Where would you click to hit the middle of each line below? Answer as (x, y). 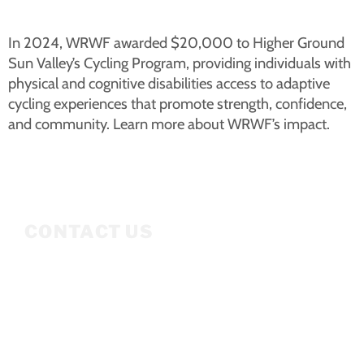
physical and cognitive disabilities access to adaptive (169, 83)
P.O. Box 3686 (60, 300)
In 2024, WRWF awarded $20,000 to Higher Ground (176, 43)
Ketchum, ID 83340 (74, 318)
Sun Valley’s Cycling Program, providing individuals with (180, 63)
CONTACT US (89, 232)
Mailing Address (65, 282)
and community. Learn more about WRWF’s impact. (169, 124)
